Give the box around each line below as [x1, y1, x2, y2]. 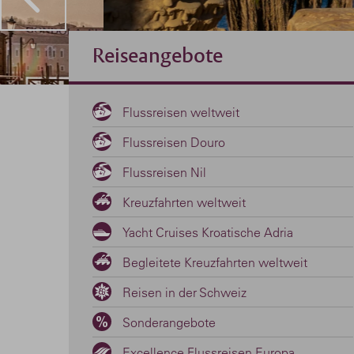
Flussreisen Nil [122, 164, 206, 180]
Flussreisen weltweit [122, 104, 239, 120]
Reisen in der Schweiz [122, 284, 247, 300]
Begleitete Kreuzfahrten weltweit [122, 254, 307, 270]
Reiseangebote [92, 43, 223, 67]
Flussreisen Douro [122, 134, 225, 150]
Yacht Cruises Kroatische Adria [122, 224, 293, 240]
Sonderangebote [122, 314, 216, 330]
